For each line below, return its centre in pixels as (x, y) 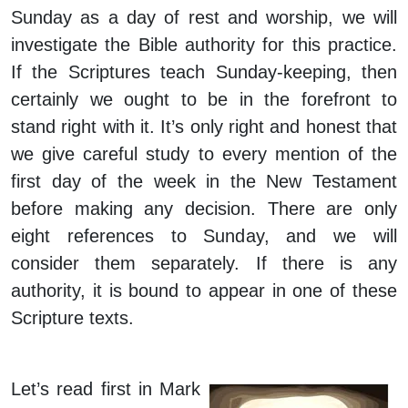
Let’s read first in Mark (106, 389)
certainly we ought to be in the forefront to (204, 100)
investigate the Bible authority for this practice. (204, 45)
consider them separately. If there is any (204, 264)
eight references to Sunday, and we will (204, 236)
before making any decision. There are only (204, 209)
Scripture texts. (72, 318)
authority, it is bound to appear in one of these (204, 291)
